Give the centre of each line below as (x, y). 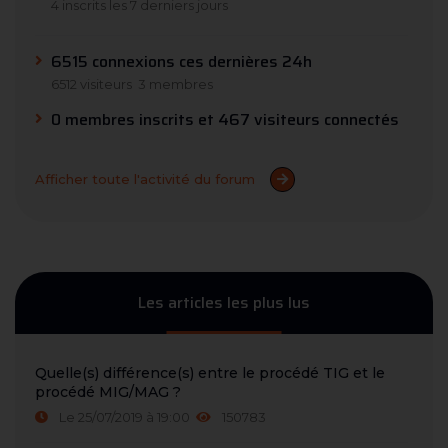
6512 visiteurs (91, 83)
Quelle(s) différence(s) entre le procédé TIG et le (210, 372)
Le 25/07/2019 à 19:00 (123, 416)
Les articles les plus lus (224, 302)
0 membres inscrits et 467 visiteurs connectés (225, 119)
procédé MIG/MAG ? (108, 391)
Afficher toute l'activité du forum (145, 179)
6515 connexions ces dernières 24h (181, 61)
